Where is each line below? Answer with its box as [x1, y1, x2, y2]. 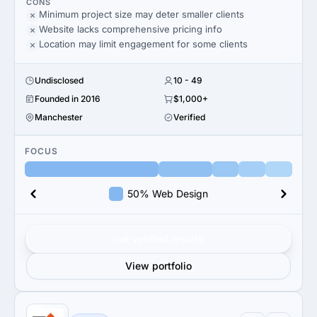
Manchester [35, 112, 83, 122]
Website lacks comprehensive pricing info [39, 23, 222, 35]
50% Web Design [127, 188, 208, 200]
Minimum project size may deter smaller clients [39, 8, 244, 20]
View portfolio [125, 260, 192, 272]
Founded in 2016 [35, 93, 100, 104]
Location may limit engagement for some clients [39, 38, 248, 50]
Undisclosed [35, 75, 83, 86]
